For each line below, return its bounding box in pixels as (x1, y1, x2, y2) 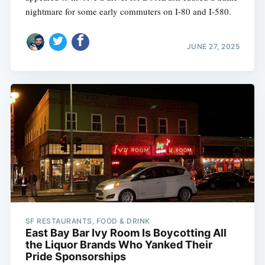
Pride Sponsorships (25, 250, 126, 263)
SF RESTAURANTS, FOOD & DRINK (25, 216, 150, 225)
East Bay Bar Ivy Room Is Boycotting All (25, 226, 227, 239)
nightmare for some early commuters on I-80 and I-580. (25, 5, 231, 18)
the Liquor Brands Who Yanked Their (25, 238, 212, 251)
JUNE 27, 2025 (186, 41, 240, 51)
